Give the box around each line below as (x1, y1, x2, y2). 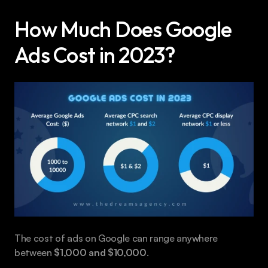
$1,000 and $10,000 (54, 246, 147, 258)
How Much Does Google (14, 16, 232, 42)
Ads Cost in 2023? (14, 41, 176, 68)
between (14, 246, 54, 258)
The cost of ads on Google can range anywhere (14, 232, 218, 244)
